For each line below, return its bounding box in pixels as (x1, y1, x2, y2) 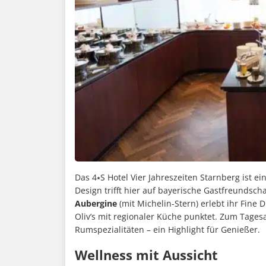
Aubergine (75, 198, 117, 210)
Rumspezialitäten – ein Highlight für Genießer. (75, 224, 260, 236)
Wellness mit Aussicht (75, 246, 218, 264)
